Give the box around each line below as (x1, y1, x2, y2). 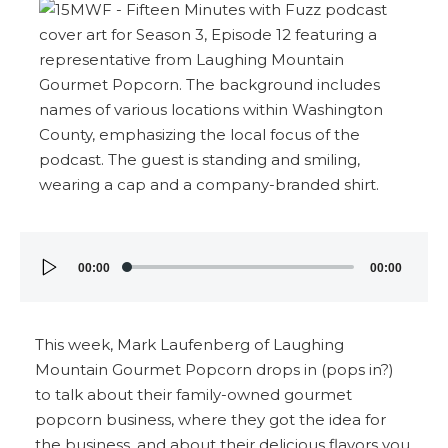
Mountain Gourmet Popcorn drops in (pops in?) (35, 360, 394, 380)
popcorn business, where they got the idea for (35, 410, 386, 430)
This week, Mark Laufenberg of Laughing (35, 335, 344, 355)
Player (39, 274, 87, 294)
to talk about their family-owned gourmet (35, 385, 352, 405)
